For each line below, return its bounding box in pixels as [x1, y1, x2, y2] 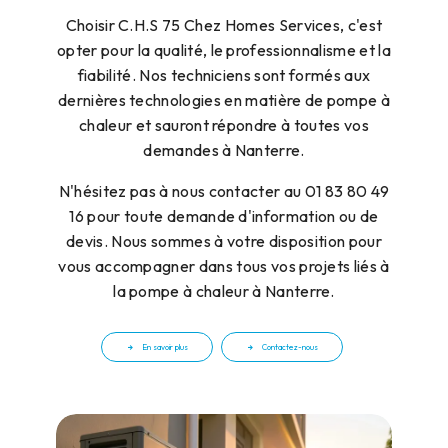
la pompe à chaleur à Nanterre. [113, 280, 335, 301]
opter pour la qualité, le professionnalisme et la [57, 39, 391, 60]
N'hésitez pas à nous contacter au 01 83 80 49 [58, 180, 390, 201]
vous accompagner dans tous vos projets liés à [58, 255, 390, 276]
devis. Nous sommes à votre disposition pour [66, 230, 382, 251]
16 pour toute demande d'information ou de [69, 205, 379, 226]
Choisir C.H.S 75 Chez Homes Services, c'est [65, 14, 383, 35]
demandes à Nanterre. [143, 139, 305, 160]
